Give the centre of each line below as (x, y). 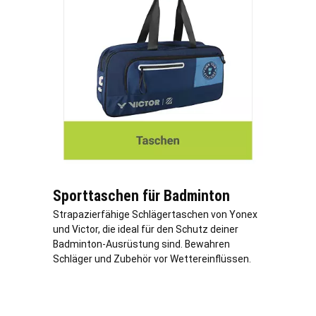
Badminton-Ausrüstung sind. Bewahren (141, 244)
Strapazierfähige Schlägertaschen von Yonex (155, 214)
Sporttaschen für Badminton (141, 195)
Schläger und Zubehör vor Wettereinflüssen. (152, 259)
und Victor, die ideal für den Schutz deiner (146, 229)
